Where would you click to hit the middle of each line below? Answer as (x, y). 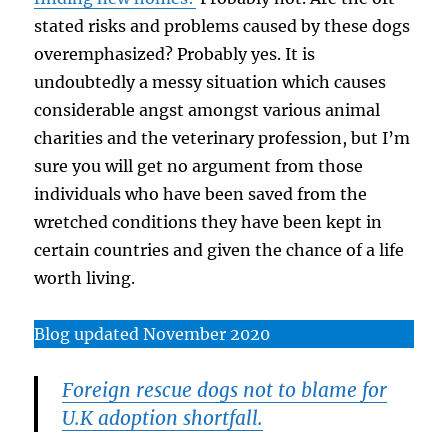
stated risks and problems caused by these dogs (222, 26)
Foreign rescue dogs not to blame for (225, 390)
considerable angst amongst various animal (207, 110)
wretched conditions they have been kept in (208, 222)
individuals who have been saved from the (201, 194)
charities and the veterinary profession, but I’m (222, 138)
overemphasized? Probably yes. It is (175, 54)
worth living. (85, 278)
